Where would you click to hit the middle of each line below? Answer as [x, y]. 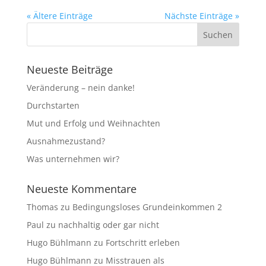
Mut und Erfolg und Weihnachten [93, 123]
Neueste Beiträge [69, 69]
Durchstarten [53, 105]
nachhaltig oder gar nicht [108, 225]
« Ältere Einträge [59, 16]
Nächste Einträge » [202, 16]
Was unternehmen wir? [73, 159]
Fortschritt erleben [142, 243]
